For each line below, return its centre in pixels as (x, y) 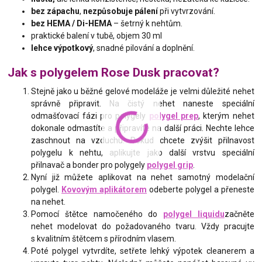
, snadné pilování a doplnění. (144, 48)
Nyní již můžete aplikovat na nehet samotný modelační (143, 177)
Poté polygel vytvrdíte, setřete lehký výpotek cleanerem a (143, 251)
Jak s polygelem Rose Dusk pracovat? (114, 72)
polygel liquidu (194, 214)
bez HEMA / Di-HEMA (72, 24)
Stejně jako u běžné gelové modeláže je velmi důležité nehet (143, 91)
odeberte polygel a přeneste (201, 189)
